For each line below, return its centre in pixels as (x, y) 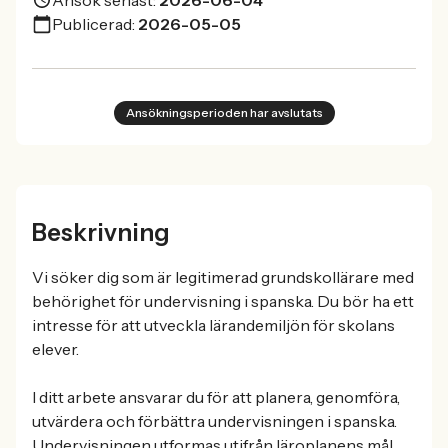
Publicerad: (93, 24)
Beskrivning (101, 232)
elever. (55, 349)
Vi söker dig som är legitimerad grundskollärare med (223, 277)
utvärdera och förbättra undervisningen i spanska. (214, 421)
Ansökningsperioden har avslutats (224, 112)
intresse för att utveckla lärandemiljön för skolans (213, 325)
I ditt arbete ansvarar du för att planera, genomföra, (216, 397)
